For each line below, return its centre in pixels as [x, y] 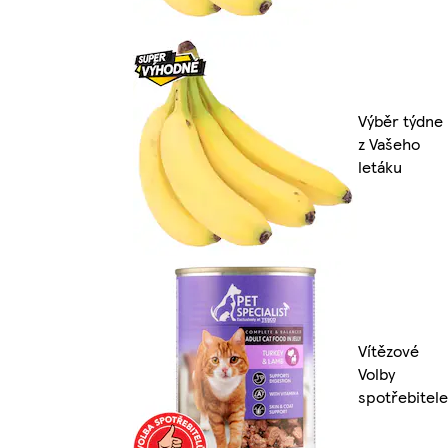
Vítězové [388, 350]
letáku [380, 166]
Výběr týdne [400, 120]
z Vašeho [389, 143]
